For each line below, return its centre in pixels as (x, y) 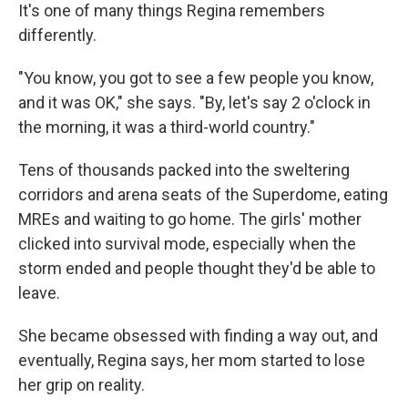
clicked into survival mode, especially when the (187, 244)
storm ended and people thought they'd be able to (197, 269)
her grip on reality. (82, 385)
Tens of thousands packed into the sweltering (184, 170)
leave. (39, 293)
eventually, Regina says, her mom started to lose (192, 361)
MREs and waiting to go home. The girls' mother (190, 219)
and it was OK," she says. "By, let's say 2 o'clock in (194, 103)
